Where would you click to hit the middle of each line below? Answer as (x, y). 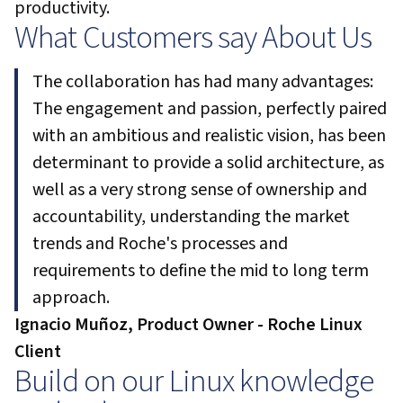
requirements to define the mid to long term (201, 271)
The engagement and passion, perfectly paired (210, 109)
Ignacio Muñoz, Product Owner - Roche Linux (188, 325)
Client (38, 352)
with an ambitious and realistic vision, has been (209, 136)
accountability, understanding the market (191, 217)
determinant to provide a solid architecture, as (208, 163)
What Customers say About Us (193, 38)
